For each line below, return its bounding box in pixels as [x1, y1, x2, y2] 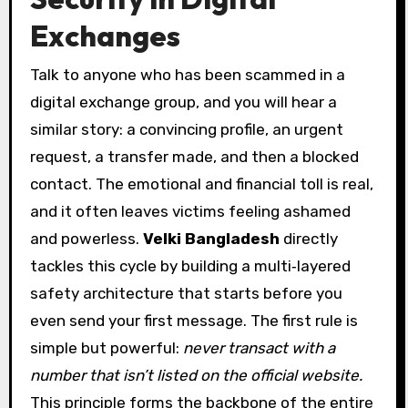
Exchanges [29, 17, 180, 55]
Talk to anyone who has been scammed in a [29, 65, 345, 84]
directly [279, 229, 338, 248]
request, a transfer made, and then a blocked [29, 147, 359, 166]
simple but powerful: [29, 338, 183, 357]
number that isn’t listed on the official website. [29, 365, 362, 384]
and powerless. [29, 229, 143, 248]
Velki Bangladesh [142, 229, 280, 248]
